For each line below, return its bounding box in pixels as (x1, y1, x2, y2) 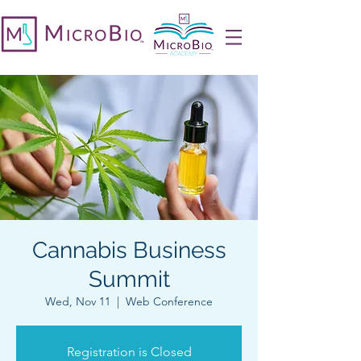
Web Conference (126, 294, 213, 309)
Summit (88, 266, 170, 293)
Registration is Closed (66, 344, 192, 359)
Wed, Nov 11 (45, 294, 110, 309)
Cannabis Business (31, 237, 226, 263)
